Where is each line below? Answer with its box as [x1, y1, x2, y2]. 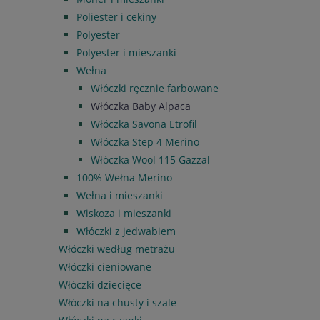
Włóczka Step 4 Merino [91, 134, 199, 149]
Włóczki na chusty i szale [59, 295, 176, 309]
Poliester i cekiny [76, 9, 156, 24]
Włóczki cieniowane [59, 259, 151, 274]
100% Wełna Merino [76, 170, 172, 184]
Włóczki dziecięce [59, 277, 141, 291]
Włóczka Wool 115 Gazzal [91, 152, 210, 166]
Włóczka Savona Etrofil [91, 116, 197, 131]
